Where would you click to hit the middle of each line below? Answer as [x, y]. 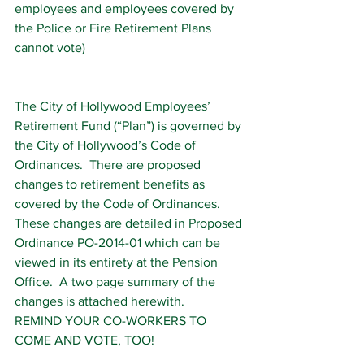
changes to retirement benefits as [111, 184]
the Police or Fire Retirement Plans [115, 28]
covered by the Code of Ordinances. [121, 204]
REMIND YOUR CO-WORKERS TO [112, 321]
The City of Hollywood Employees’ [114, 106]
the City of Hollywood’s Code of [107, 145]
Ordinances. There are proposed [109, 165]
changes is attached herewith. [100, 301]
